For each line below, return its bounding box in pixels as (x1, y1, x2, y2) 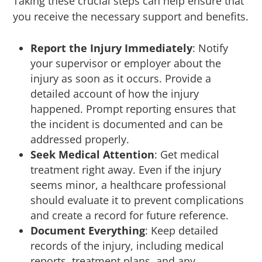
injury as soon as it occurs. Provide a (30, 71, 212, 86)
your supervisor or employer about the (30, 56, 222, 71)
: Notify (192, 41, 229, 56)
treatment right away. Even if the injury (30, 163, 222, 177)
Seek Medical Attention (30, 147, 155, 162)
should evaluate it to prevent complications (30, 193, 244, 208)
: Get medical (154, 147, 220, 162)
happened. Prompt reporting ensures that (30, 102, 236, 116)
